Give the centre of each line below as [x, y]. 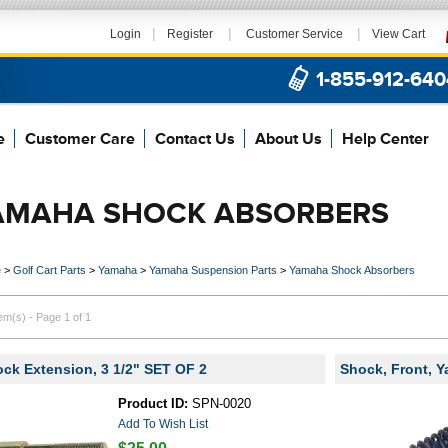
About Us [288, 138]
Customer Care [80, 138]
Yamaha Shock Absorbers [352, 270]
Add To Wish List [163, 424]
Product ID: [153, 403]
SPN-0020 [220, 403]
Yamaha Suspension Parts [213, 270]
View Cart [398, 34]
